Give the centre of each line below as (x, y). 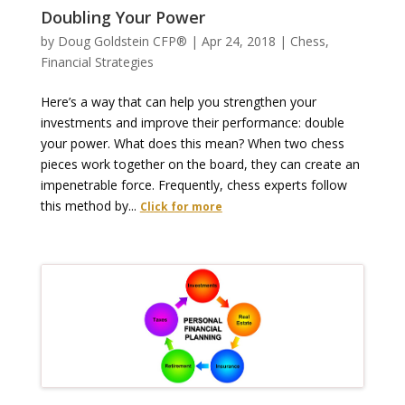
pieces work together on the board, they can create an (200, 165)
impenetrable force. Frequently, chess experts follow (193, 185)
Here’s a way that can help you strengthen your (178, 102)
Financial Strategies (97, 62)
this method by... (90, 206)
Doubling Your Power (122, 18)
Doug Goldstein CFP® (122, 42)
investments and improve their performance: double (192, 123)
